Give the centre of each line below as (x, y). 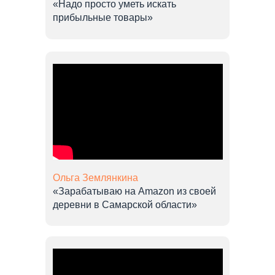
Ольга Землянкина (95, 178)
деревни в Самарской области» (125, 205)
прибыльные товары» (103, 17)
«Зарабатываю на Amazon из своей (134, 191)
